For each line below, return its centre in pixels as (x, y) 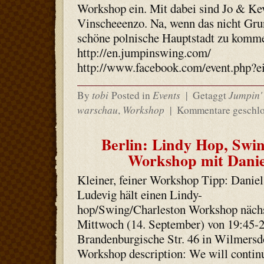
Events (166, 95)
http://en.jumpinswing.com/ (144, 52)
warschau (97, 110)
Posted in (132, 95)
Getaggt (209, 95)
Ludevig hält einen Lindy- (139, 194)
